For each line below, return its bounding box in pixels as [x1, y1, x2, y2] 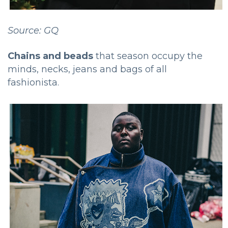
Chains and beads [8, 50, 93, 62]
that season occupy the [93, 50, 203, 62]
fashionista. [8, 77, 59, 89]
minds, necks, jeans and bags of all [8, 64, 167, 75]
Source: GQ [8, 25, 59, 37]
